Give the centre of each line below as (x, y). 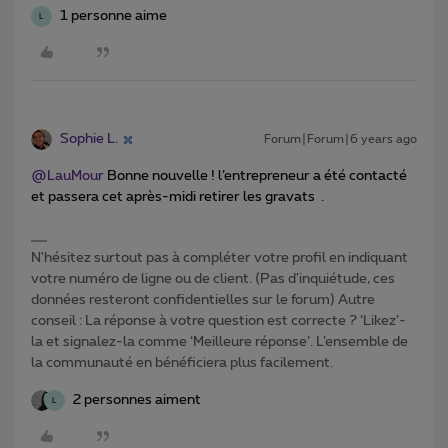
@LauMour (67, 176)
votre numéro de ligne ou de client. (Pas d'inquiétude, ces (213, 279)
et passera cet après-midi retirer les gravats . (177, 197)
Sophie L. (89, 139)
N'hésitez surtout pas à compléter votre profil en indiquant (219, 258)
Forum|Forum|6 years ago (340, 139)
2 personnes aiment (137, 400)
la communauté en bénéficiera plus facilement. (182, 363)
